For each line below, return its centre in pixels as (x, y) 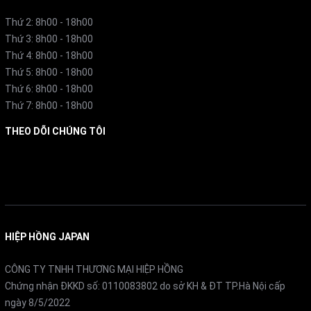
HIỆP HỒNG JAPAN (47, 237)
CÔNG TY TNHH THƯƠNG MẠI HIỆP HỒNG (94, 270)
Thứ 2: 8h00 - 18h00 (49, 23)
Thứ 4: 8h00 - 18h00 (49, 56)
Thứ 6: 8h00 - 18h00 (49, 89)
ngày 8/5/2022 (37, 303)
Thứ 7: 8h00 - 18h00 (49, 106)
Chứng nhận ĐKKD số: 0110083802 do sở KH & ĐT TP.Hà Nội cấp (145, 286)
